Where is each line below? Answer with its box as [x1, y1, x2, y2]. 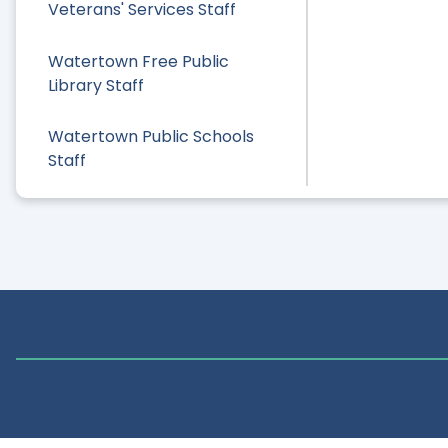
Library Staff [48, 73, 144, 97]
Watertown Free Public [48, 49, 229, 73]
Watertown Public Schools [48, 124, 254, 148]
